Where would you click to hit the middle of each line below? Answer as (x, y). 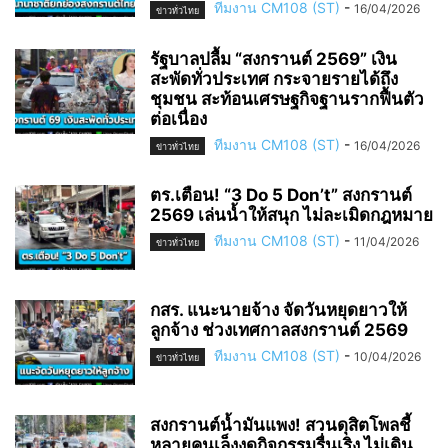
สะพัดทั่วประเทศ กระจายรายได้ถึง (274, 78)
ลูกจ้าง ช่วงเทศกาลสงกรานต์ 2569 (279, 329)
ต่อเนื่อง (178, 118)
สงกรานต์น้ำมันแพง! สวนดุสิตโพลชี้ (280, 424)
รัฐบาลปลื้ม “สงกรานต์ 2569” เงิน (273, 58)
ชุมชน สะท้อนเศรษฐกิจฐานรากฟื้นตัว (287, 98)
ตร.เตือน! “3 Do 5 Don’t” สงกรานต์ (281, 194)
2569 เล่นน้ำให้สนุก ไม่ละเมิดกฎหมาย (291, 214)
